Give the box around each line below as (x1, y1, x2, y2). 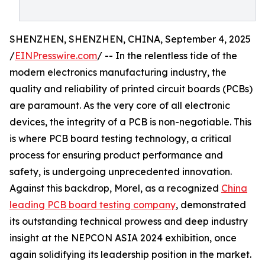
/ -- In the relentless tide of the (97, 50, 237, 62)
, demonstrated (176, 199, 246, 211)
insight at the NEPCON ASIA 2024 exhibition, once (9, 232, 237, 244)
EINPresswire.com (15, 50, 97, 62)
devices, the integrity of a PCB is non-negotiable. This (9, 116, 251, 128)
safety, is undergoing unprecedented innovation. (9, 166, 232, 177)
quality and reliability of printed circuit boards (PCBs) (9, 83, 253, 95)
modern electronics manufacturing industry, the (9, 66, 227, 78)
